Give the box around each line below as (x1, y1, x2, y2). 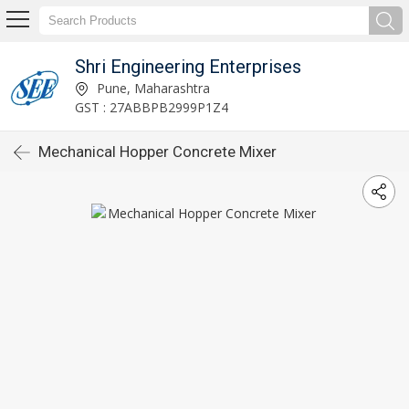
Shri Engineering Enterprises (74, 55, 301, 78)
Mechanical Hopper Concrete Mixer (38, 142, 277, 161)
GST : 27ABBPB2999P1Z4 (74, 98, 228, 116)
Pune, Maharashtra (92, 79, 210, 97)
